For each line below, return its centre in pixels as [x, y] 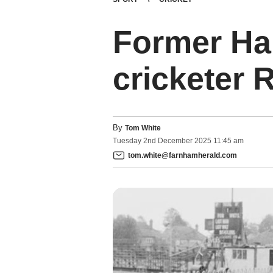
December [175, 141]
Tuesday [127, 141]
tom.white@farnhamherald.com [182, 155]
